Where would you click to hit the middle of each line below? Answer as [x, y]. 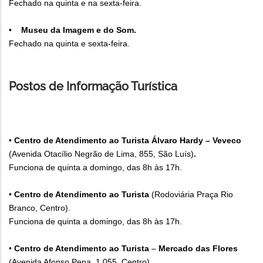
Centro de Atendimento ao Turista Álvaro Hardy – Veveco [128, 141]
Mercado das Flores [198, 249]
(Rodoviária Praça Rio [191, 195]
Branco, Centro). [40, 208]
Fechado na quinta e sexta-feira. [69, 44]
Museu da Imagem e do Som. [79, 30]
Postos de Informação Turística [93, 87]
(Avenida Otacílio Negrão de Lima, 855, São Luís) [101, 154]
